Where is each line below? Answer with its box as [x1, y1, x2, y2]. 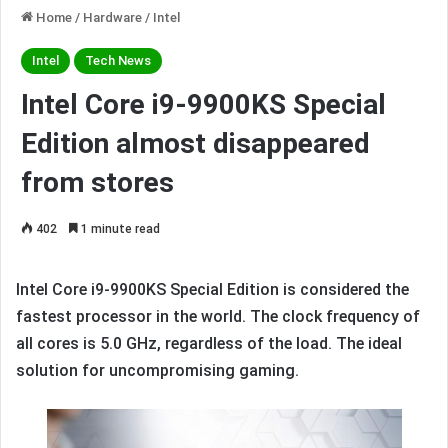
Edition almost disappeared [21, 127, 370, 161]
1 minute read [78, 222, 160, 237]
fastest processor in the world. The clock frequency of [16, 307, 420, 327]
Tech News [85, 53, 151, 69]
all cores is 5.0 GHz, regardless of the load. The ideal [16, 334, 402, 354]
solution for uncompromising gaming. [16, 361, 299, 381]
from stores [21, 166, 174, 200]
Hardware [83, 10, 142, 26]
